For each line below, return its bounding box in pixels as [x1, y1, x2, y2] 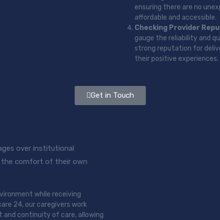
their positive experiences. [135, 55, 219, 63]
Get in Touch [90, 91, 134, 100]
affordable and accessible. [135, 13, 217, 22]
